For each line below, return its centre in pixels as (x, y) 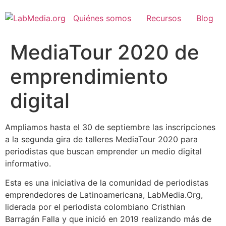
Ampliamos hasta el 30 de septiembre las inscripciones (110, 127)
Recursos (164, 18)
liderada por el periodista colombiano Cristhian (95, 207)
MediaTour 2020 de (105, 52)
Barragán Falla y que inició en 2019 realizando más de (108, 219)
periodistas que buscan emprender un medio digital (103, 151)
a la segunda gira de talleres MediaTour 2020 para (101, 139)
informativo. (29, 163)
